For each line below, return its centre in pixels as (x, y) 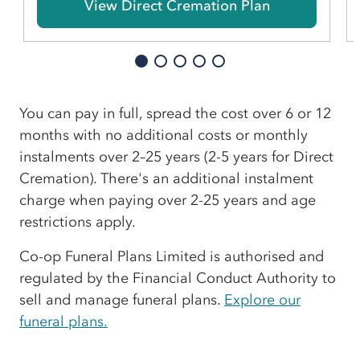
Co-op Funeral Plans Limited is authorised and (172, 256)
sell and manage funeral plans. (122, 299)
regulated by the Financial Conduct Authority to (178, 278)
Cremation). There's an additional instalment (166, 178)
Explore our (262, 299)
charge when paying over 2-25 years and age (168, 200)
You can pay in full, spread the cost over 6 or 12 (175, 113)
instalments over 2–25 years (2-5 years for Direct (176, 156)
